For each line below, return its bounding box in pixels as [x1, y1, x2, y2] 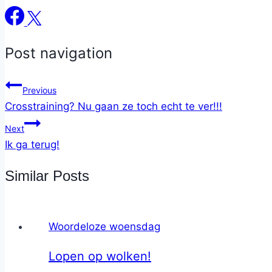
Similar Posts [5, 168, 89, 185]
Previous [22, 85, 56, 96]
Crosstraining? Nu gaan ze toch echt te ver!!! [5, 100, 222, 113]
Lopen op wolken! [49, 249, 151, 264]
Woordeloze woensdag [49, 220, 160, 233]
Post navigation [5, 44, 112, 63]
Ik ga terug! [5, 138, 59, 151]
